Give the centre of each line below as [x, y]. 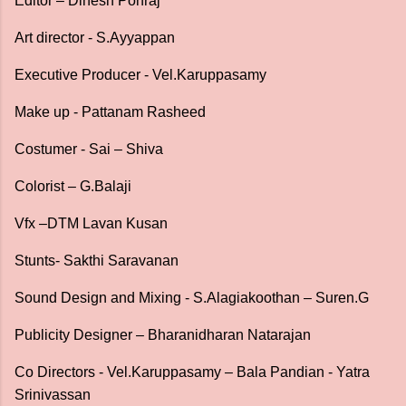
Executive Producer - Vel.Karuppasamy [140, 75]
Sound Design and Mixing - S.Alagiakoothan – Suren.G [192, 298]
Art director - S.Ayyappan [95, 38]
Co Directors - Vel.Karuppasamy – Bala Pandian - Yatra [192, 372]
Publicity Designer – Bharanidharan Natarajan [163, 335]
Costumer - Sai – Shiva [89, 149]
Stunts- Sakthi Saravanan [97, 261]
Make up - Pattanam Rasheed [110, 112]
